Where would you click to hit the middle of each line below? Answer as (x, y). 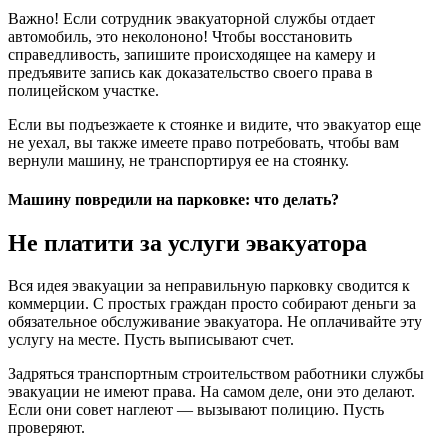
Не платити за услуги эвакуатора (187, 243)
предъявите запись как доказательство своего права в (190, 72)
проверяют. (46, 428)
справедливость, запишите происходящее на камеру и (192, 54)
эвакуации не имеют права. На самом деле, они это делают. (211, 392)
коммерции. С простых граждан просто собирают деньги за (212, 304)
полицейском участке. (83, 90)
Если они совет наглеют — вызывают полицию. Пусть (196, 410)
